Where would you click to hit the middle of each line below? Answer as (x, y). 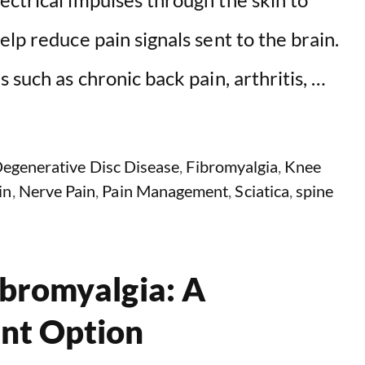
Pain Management (165, 190)
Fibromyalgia (232, 166)
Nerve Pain (57, 190)
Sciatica (262, 190)
